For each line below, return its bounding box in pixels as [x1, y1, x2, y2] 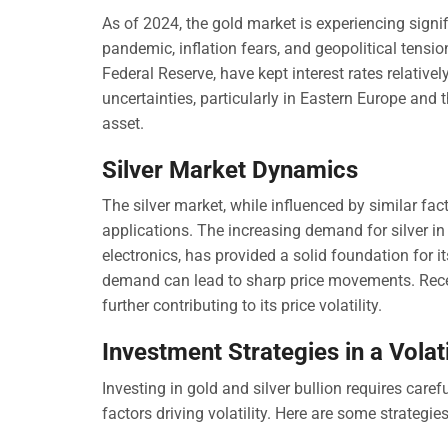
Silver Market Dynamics [102, 155, 358, 184]
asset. [102, 113, 144, 133]
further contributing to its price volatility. [102, 296, 382, 316]
